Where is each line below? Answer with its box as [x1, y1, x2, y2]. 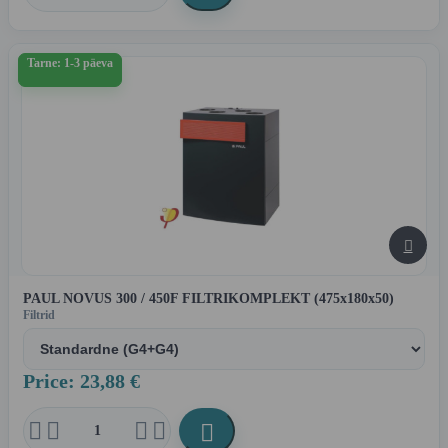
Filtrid [23, 308, 55, 323]
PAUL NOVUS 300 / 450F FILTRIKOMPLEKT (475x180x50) [23, 291, 394, 307]
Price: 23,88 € [23, 370, 140, 393]
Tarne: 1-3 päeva [27, 57, 113, 70]
